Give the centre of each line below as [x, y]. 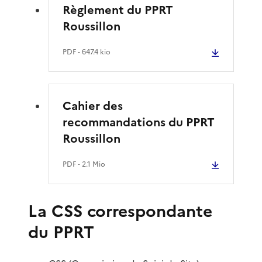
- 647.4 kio [94, 52]
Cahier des [93, 106]
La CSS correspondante [120, 211]
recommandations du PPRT [139, 122]
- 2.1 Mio [91, 164]
